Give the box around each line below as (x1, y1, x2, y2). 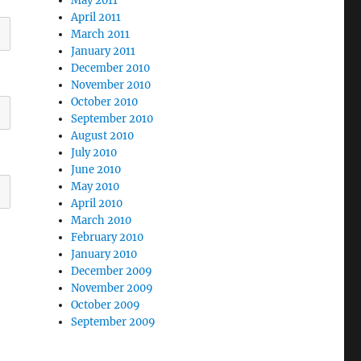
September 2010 (71, 112, 154, 126)
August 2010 (71, 129, 135, 143)
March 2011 (71, 27, 131, 41)
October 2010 (71, 95, 139, 109)
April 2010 (71, 197, 123, 210)
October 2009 (71, 298, 141, 312)
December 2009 (71, 264, 153, 278)
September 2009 (71, 315, 156, 329)
